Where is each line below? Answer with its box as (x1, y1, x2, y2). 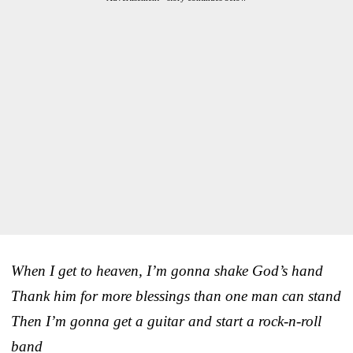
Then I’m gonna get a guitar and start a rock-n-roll (11, 312, 321, 329)
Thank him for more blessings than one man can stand (11, 287, 341, 304)
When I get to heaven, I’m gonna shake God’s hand (11, 262, 323, 279)
